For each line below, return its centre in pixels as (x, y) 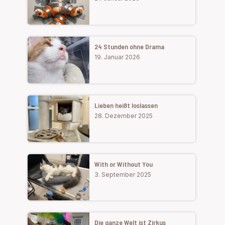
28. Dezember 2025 (124, 116)
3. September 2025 (123, 174)
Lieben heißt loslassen (126, 105)
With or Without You (124, 164)
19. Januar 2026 (118, 57)
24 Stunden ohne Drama (130, 47)
